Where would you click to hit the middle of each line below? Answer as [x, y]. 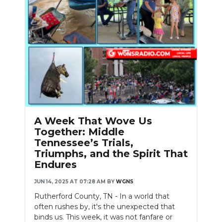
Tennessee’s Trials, [84, 142]
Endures [55, 164]
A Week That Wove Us [93, 121]
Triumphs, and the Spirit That [111, 153]
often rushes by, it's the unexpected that [105, 206]
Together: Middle [79, 132]
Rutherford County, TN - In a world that [102, 196]
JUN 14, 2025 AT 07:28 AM [70, 181]
